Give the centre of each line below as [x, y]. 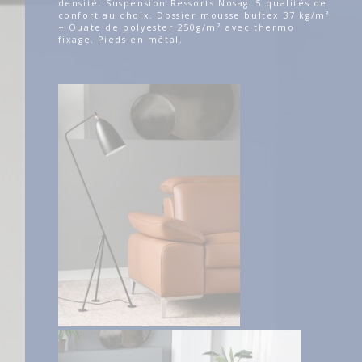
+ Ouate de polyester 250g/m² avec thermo [176, 27]
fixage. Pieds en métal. [120, 39]
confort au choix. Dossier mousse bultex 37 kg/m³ [194, 15]
